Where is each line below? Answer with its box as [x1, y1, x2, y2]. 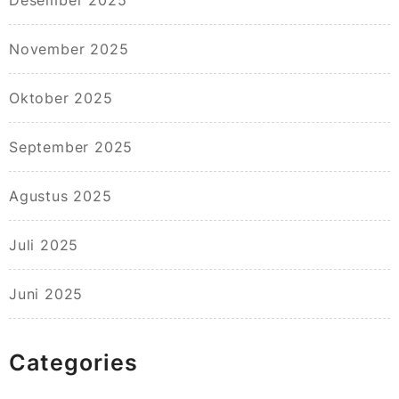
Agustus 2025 [9, 187, 112, 206]
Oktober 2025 [9, 89, 113, 108]
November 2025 [9, 40, 129, 59]
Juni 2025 [9, 285, 84, 304]
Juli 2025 [9, 236, 79, 255]
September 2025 [9, 138, 134, 157]
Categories [9, 349, 138, 377]
